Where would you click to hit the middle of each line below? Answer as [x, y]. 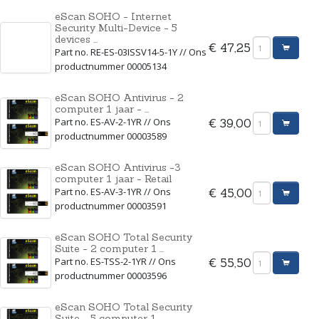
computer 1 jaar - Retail [113, 179]
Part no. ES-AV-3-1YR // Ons [113, 192]
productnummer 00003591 [111, 206]
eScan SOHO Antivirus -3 [118, 167]
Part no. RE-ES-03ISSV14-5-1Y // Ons [131, 52]
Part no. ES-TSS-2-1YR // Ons [115, 261]
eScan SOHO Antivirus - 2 [119, 98]
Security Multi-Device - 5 [116, 28]
